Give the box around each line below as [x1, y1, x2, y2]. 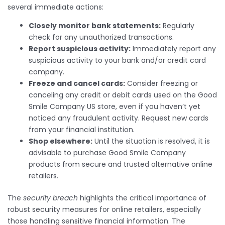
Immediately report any [131, 43, 216, 54]
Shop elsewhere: [29, 136, 92, 146]
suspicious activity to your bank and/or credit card [29, 55, 206, 65]
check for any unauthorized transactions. [29, 32, 174, 42]
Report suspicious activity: [29, 43, 131, 54]
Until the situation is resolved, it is [92, 136, 210, 146]
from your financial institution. [29, 124, 135, 135]
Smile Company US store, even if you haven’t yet [29, 101, 200, 111]
